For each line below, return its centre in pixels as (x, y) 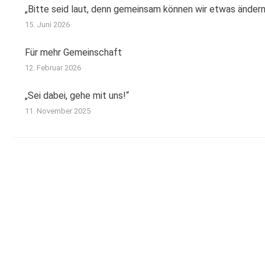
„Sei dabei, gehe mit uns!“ (77, 96)
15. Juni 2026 (47, 25)
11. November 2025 (58, 111)
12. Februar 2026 (53, 68)
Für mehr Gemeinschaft (73, 52)
